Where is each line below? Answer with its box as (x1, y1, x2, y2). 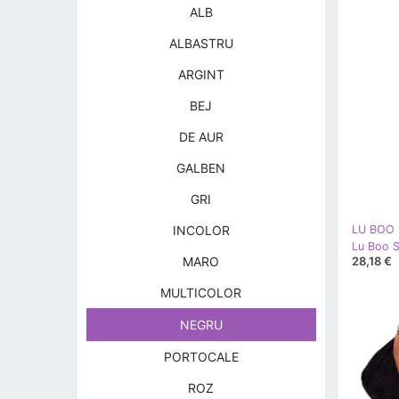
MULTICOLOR (160, 285, 242, 300)
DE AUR (178, 129, 224, 144)
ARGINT (177, 67, 224, 82)
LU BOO (351, 223, 395, 237)
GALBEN (176, 160, 226, 175)
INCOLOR (172, 223, 230, 238)
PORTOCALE (163, 349, 239, 364)
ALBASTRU (168, 36, 233, 51)
